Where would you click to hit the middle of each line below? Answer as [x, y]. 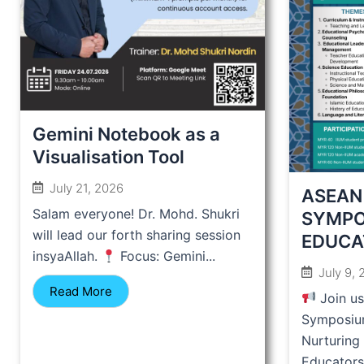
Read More [81, 291]
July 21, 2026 [87, 188]
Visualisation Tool [108, 156]
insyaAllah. [67, 256]
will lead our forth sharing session [136, 234]
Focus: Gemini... [166, 256]
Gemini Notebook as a [126, 134]
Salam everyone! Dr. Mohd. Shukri [136, 213]
